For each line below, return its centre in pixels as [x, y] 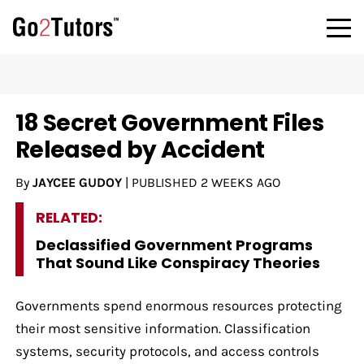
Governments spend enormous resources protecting [178, 305]
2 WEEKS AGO [240, 182]
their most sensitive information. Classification [162, 328]
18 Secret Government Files [169, 123]
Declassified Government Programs [174, 245]
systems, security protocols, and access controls [167, 351]
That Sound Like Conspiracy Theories [178, 262]
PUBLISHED [166, 182]
